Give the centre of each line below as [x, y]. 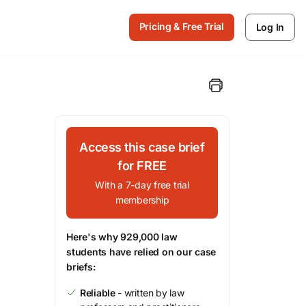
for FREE [142, 166]
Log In [270, 27]
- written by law [150, 293]
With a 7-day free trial [142, 185]
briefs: [81, 267]
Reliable [98, 293]
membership [142, 200]
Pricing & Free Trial [181, 26]
